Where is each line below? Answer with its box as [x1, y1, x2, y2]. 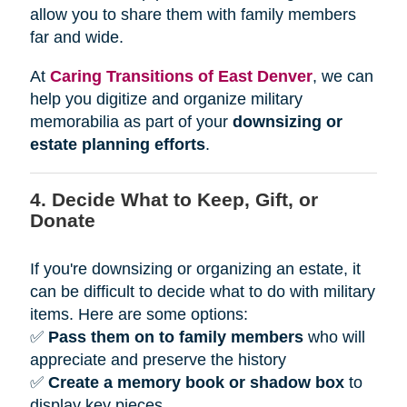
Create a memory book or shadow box [47, 372, 344, 392]
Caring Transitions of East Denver [49, 66, 313, 85]
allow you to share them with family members [29, 5, 356, 24]
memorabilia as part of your [29, 112, 233, 131]
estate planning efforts [29, 134, 205, 154]
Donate [29, 209, 95, 231]
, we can [312, 66, 373, 85]
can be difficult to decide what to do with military [29, 282, 375, 301]
